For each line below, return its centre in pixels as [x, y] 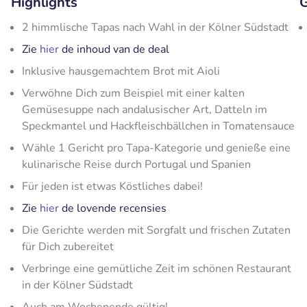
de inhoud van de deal [114, 49]
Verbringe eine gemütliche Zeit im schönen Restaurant [157, 269]
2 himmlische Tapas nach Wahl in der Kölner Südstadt [155, 27]
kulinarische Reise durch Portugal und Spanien [136, 164]
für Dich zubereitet [68, 247]
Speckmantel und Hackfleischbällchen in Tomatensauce [158, 126]
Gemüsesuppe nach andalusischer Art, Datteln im [145, 110]
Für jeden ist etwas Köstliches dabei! [112, 186]
